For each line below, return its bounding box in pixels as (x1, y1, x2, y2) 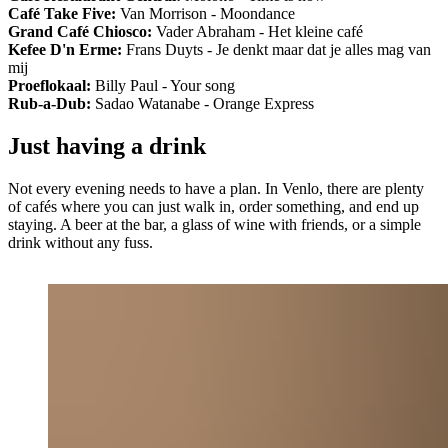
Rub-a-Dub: (8, 94, 91, 112)
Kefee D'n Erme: (8, 40, 122, 58)
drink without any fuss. (8, 233, 153, 251)
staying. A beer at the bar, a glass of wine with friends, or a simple (8, 215, 421, 233)
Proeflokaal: (8, 76, 91, 94)
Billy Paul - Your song (91, 76, 235, 94)
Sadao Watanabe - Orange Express (91, 94, 314, 112)
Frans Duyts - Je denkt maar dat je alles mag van (122, 40, 431, 58)
